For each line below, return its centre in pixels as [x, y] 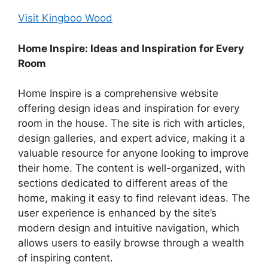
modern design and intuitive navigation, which [129, 228]
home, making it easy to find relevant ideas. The [134, 198]
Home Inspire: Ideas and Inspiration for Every [131, 48]
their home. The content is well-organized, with [132, 168]
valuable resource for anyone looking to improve [133, 153]
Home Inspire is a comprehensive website [118, 94]
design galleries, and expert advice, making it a [132, 138]
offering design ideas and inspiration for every [129, 109]
